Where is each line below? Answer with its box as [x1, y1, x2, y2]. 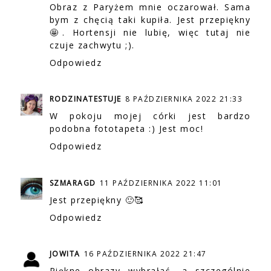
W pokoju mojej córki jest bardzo [49, 110, 251, 122]
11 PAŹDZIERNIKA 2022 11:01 [99, 177, 223, 188]
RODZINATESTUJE [49, 94, 122, 105]
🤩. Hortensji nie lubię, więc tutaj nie [49, 26, 251, 38]
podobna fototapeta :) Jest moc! [49, 123, 204, 135]
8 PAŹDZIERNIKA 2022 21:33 [125, 94, 243, 105]
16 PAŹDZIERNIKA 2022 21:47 [83, 249, 207, 260]
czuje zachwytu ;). [49, 39, 135, 51]
